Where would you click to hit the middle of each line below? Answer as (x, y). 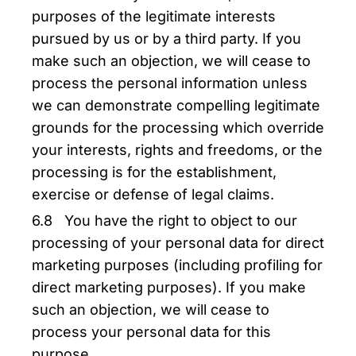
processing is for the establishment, (154, 172)
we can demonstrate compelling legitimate (176, 105)
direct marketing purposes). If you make (169, 287)
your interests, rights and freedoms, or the (177, 150)
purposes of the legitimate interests (154, 16)
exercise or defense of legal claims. (153, 194)
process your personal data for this (151, 332)
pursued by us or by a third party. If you (166, 39)
